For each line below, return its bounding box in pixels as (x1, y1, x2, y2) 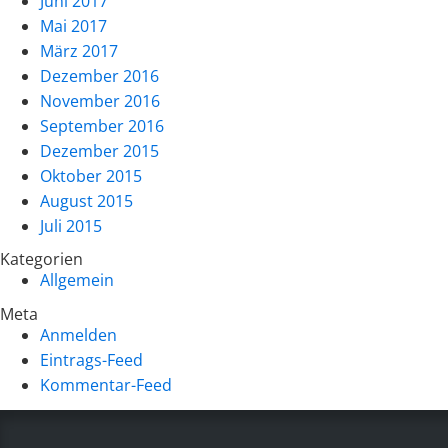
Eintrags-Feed (40, 348, 143, 371)
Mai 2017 (40, 14, 107, 37)
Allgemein (40, 269, 114, 292)
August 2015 (40, 189, 133, 212)
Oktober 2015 (40, 164, 142, 187)
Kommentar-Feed (40, 373, 172, 396)
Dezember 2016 (40, 64, 159, 87)
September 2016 (40, 114, 164, 137)
